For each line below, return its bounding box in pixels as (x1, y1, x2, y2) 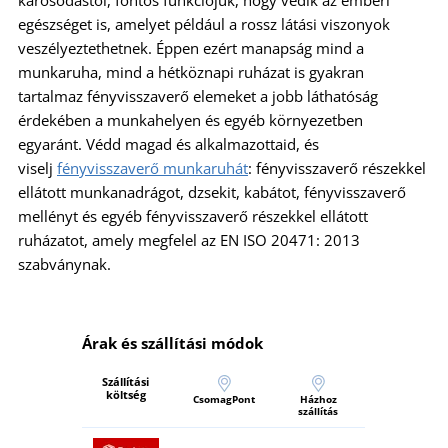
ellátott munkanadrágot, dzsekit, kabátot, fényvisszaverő (18, 181, 406, 202)
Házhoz (299, 391, 337, 406)
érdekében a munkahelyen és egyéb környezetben (18, 109, 363, 130)
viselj (18, 157, 57, 178)
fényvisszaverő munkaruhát (57, 157, 248, 178)
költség (105, 386, 146, 402)
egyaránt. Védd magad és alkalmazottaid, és (18, 133, 319, 154)
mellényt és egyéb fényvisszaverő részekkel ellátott (18, 205, 368, 226)
